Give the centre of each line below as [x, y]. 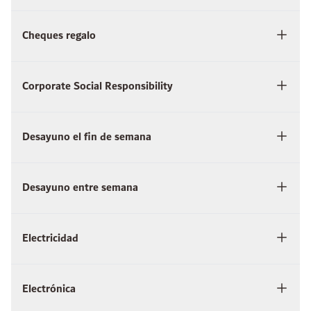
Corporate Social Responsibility [98, 87]
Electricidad [50, 239]
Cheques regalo [59, 36]
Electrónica [49, 289]
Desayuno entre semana [80, 188]
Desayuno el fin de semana [87, 137]
